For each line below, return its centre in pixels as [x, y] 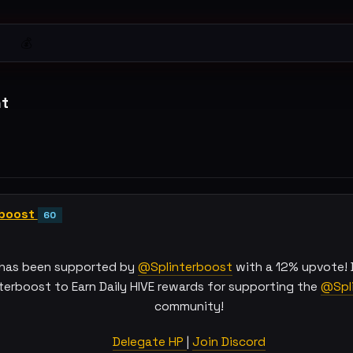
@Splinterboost [185, 268]
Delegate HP [150, 342]
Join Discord [229, 342]
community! [189, 307]
